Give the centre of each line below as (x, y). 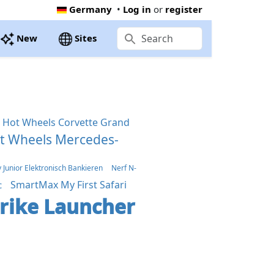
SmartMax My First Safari (69, 185)
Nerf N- (124, 168)
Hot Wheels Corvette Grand (66, 122)
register (184, 9)
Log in (137, 9)
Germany (91, 9)
